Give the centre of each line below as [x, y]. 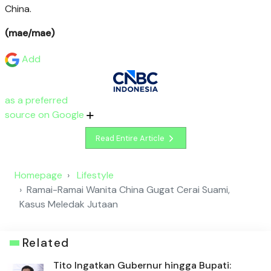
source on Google [46, 115]
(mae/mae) [30, 33]
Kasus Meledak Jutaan [69, 204]
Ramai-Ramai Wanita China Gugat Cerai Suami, [128, 190]
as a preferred [36, 100]
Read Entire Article [131, 138]
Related [46, 243]
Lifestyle [95, 175]
